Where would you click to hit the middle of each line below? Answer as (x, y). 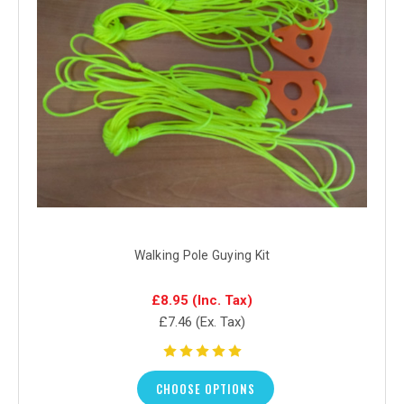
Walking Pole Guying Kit (202, 255)
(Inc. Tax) (222, 300)
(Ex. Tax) (220, 321)
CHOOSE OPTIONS (205, 388)
